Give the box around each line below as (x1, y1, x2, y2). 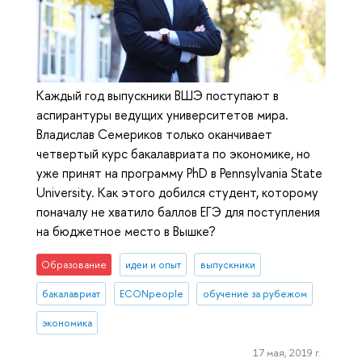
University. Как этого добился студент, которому (36, 183, 318, 201)
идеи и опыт (124, 257, 181, 271)
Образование (41, 257, 107, 271)
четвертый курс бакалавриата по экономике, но (36, 144, 310, 162)
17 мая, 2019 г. (252, 345, 321, 360)
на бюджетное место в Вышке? (36, 221, 215, 240)
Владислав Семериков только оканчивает (36, 124, 272, 143)
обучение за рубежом (202, 286, 307, 301)
